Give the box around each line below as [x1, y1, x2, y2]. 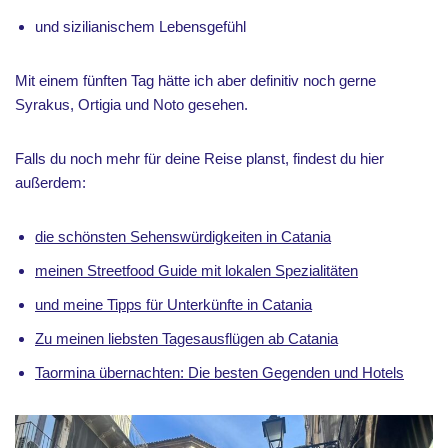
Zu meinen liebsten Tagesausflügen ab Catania [35, 330, 338, 347]
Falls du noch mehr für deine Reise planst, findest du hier [15, 150, 384, 167]
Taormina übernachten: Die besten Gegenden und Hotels [35, 364, 404, 381]
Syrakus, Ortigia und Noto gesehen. [15, 96, 248, 113]
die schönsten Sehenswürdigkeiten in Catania [35, 228, 331, 245]
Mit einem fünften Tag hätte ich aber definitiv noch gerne [15, 72, 376, 89]
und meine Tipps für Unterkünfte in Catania [35, 296, 312, 313]
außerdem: [15, 174, 86, 191]
